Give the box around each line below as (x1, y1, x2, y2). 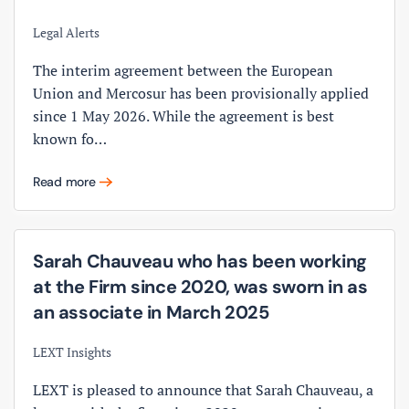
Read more (33, 173, 96, 190)
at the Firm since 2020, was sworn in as (33, 274, 368, 299)
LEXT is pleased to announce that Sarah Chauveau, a (33, 379, 373, 400)
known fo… (33, 128, 107, 149)
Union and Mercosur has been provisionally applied (33, 82, 369, 103)
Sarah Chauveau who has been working (33, 248, 368, 273)
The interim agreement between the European (33, 59, 333, 80)
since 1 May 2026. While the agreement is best (33, 105, 334, 126)
